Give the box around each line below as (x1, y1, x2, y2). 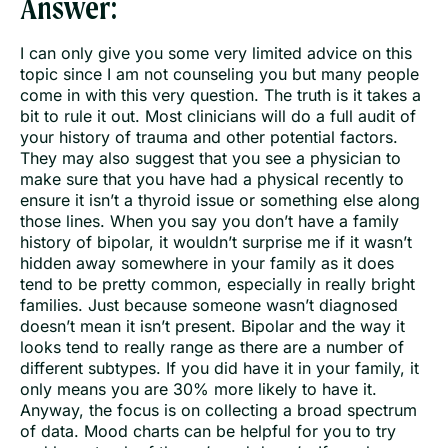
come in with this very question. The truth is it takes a (20, 85, 421, 106)
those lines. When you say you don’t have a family (20, 211, 399, 232)
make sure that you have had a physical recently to (20, 169, 404, 190)
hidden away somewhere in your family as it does (20, 253, 394, 274)
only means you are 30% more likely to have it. (20, 379, 377, 400)
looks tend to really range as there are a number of (20, 337, 404, 358)
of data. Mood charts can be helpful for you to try (20, 421, 396, 442)
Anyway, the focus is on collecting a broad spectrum (20, 400, 417, 421)
